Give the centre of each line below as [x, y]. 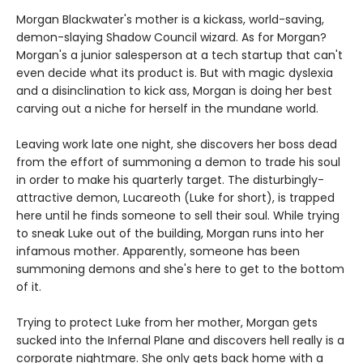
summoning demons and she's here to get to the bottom [180, 269]
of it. [29, 287]
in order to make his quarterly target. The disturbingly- [170, 180]
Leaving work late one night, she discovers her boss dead [177, 145]
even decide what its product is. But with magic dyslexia [175, 73]
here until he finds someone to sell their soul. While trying [178, 216]
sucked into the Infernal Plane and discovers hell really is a [180, 341]
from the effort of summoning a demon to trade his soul [178, 162]
